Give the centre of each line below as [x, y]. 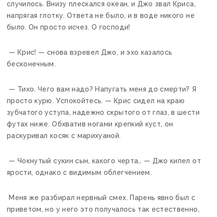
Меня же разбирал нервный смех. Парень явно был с [101, 197]
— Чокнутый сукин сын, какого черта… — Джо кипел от [104, 161]
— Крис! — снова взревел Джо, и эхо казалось [90, 52]
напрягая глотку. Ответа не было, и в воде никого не [101, 15]
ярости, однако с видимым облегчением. [79, 172]
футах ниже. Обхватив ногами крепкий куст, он [90, 124]
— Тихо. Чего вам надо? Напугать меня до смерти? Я [102, 89]
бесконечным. [31, 64]
